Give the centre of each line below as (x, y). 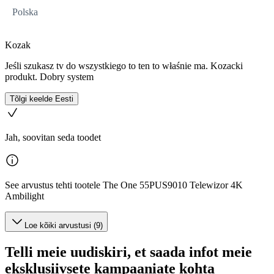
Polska (25, 12)
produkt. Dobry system (49, 77)
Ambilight (24, 196)
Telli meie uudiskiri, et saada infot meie (128, 252)
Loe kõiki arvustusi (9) (64, 225)
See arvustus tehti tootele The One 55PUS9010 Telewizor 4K (124, 185)
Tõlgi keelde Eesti (42, 99)
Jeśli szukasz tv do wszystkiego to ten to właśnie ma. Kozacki (124, 66)
